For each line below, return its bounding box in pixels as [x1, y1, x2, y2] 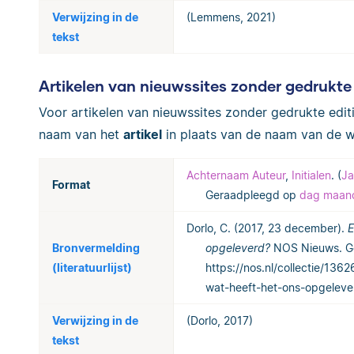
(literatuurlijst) [52, 261, 132, 275]
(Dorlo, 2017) [186, 314, 253, 328]
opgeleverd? [205, 241, 270, 255]
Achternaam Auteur [186, 168, 285, 183]
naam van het [39, 126, 123, 143]
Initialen [292, 168, 331, 183]
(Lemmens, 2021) [186, 9, 276, 24]
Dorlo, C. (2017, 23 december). [186, 221, 348, 235]
